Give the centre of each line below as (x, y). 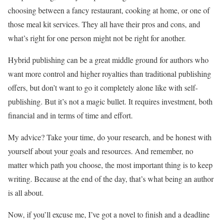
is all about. (26, 193)
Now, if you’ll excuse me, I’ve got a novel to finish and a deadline (109, 215)
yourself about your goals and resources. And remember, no (101, 151)
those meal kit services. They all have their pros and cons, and (104, 24)
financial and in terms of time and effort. (70, 115)
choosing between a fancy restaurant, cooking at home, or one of (109, 10)
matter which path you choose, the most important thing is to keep (110, 165)
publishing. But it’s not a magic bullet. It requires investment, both (110, 102)
